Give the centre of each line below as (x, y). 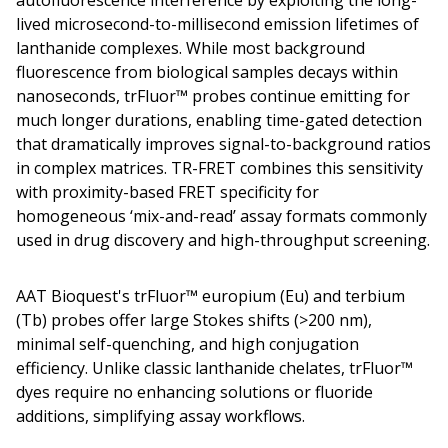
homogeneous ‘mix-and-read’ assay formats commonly (221, 216)
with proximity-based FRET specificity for (167, 192)
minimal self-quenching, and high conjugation (187, 344)
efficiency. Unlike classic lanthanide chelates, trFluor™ (214, 368)
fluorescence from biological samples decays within (207, 72)
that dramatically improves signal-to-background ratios (223, 144)
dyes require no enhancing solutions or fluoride (194, 392)
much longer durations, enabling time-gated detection (219, 120)
